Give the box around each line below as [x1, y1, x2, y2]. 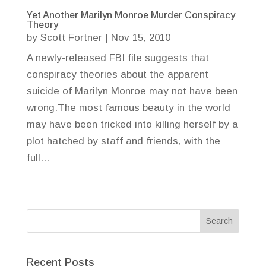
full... [26, 151, 49, 163]
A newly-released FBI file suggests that [26, 52, 209, 64]
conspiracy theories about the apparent [26, 68, 208, 80]
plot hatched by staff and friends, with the [26, 135, 220, 147]
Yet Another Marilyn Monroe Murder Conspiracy [26, 9, 235, 20]
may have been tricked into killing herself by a [26, 118, 238, 130]
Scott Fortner [40, 31, 102, 43]
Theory [26, 19, 58, 30]
